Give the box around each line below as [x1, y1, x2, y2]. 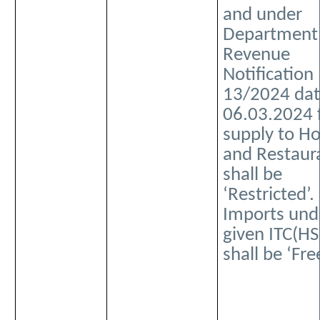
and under [223, 6, 303, 26]
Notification [223, 66, 314, 86]
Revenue [223, 46, 291, 66]
